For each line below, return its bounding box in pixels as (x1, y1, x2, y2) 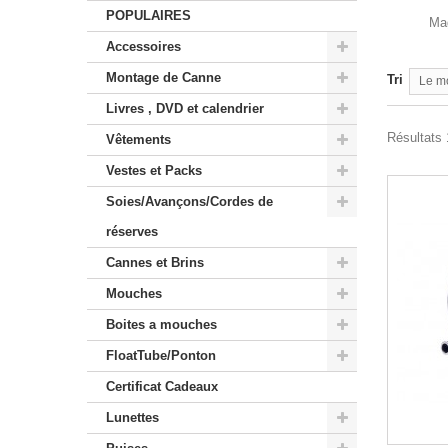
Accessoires (106, 38, 181, 54)
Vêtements (106, 131, 171, 147)
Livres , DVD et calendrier (106, 100, 264, 116)
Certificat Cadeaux (106, 378, 218, 394)
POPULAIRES (106, 7, 191, 23)
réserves (106, 223, 158, 239)
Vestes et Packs (106, 162, 202, 178)
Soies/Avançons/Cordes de (106, 193, 273, 209)
